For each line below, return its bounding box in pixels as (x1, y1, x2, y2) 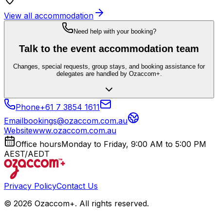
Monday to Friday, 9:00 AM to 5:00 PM (61, 139, 206, 149)
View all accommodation (4, 11, 93, 21)
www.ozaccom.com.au (33, 125, 116, 135)
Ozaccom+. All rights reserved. (32, 198, 149, 208)
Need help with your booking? (73, 28, 156, 36)
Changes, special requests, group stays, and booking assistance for (13, 62, 205, 70)
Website (4, 125, 33, 135)
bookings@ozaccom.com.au (23, 115, 127, 126)
